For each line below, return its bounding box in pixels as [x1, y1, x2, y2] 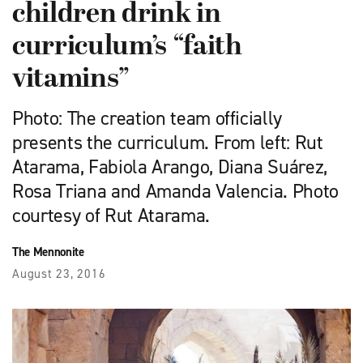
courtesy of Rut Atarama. [12, 203, 215, 229]
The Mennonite [12, 244, 84, 261]
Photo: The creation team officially [12, 105, 283, 132]
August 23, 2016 [12, 266, 106, 283]
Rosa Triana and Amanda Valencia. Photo [12, 178, 340, 205]
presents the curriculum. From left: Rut [12, 130, 323, 156]
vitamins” [12, 64, 130, 96]
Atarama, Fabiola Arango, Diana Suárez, [12, 154, 328, 181]
